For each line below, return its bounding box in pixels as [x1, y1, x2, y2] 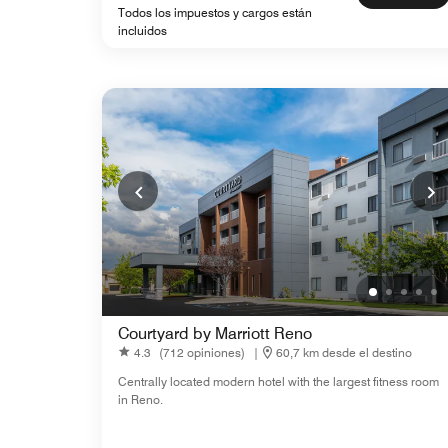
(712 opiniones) [159, 344, 245, 360]
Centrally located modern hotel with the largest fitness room [118, 374, 439, 390]
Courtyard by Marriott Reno [118, 324, 312, 344]
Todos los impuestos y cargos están [118, 5, 312, 21]
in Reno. [118, 392, 163, 408]
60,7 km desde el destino [276, 344, 412, 360]
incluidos [118, 23, 167, 39]
